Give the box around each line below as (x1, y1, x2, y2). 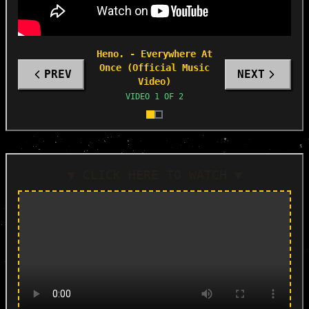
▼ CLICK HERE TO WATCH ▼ (67, 167, 242, 182)
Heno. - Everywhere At (97, 48, 212, 59)
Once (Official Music (99, 61, 210, 73)
